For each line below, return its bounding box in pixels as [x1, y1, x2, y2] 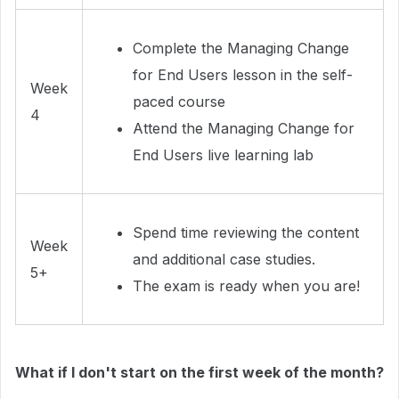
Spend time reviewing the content [133, 224, 359, 241]
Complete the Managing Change [133, 39, 349, 57]
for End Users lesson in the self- [133, 66, 353, 84]
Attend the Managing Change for [133, 119, 354, 137]
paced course [133, 93, 225, 110]
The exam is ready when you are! [133, 277, 360, 295]
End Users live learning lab [133, 146, 313, 164]
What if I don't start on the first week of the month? [15, 363, 384, 381]
